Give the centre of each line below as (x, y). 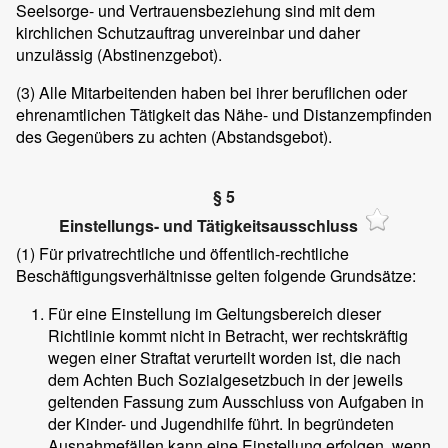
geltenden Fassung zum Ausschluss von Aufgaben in (236, 402)
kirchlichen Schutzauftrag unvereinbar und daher (188, 32)
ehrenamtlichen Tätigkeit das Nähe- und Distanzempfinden (224, 114)
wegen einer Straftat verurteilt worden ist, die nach (224, 358)
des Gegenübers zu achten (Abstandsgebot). (174, 136)
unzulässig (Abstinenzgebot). (119, 54)
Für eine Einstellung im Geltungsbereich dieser (214, 314)
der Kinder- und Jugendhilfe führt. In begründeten (221, 424)
